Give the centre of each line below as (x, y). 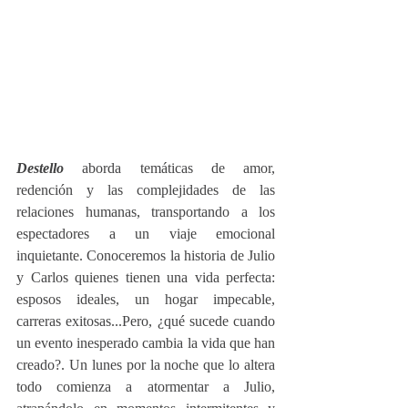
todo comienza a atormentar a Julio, (146, 387)
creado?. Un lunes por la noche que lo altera (146, 365)
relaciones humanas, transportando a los (146, 212)
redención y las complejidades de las (146, 190)
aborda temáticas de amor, (169, 168)
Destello (40, 168)
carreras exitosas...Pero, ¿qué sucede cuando (146, 321)
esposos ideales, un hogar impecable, (146, 300)
